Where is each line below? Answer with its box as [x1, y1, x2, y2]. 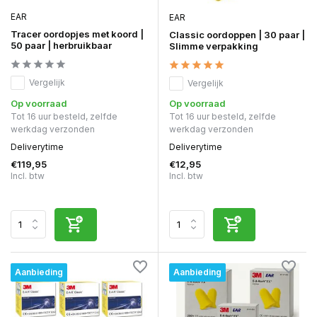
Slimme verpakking [169, 40, 258, 52]
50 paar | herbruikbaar [11, 39, 112, 51]
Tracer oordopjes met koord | [11, 28, 144, 40]
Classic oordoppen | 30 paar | [169, 28, 305, 40]
